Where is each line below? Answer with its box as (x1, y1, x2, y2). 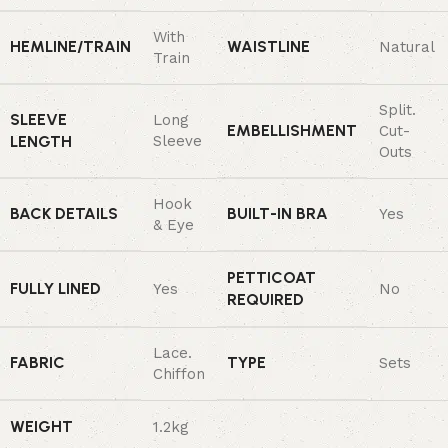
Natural (379, 37, 435, 56)
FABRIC (10, 352, 65, 372)
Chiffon (153, 364, 205, 383)
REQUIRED (227, 289, 304, 309)
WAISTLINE (227, 36, 310, 56)
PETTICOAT (227, 267, 316, 287)
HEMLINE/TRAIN (10, 36, 131, 56)
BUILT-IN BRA (227, 203, 328, 223)
